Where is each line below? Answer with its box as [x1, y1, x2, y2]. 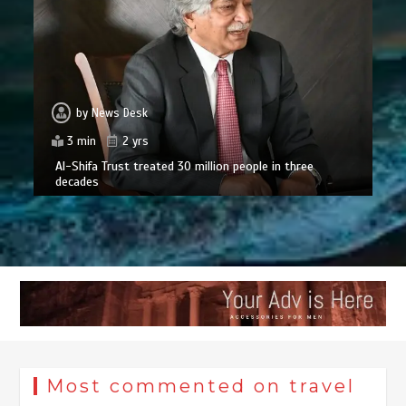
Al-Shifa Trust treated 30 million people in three [55, 159, 314, 175]
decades [55, 174, 100, 190]
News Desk [92, 106, 149, 121]
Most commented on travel [46, 375, 356, 398]
